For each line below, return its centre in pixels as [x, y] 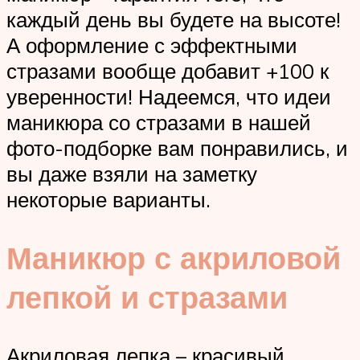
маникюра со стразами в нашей [159, 123]
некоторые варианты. [108, 200]
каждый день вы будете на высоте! [174, 20]
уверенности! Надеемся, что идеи [169, 97]
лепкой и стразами [147, 297]
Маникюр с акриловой [174, 258]
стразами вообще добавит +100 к [168, 71]
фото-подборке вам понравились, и [177, 148]
